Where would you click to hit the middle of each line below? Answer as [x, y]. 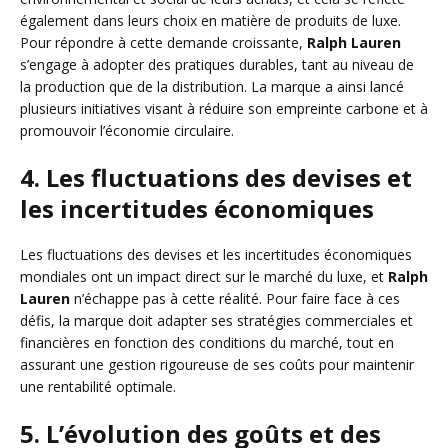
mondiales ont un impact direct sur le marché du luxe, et [204, 276]
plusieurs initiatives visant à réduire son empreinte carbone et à [224, 108]
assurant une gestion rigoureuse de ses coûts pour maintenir [217, 364]
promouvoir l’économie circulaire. [127, 130]
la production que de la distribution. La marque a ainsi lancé [212, 86]
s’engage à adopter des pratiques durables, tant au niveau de [217, 64]
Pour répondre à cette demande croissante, [163, 42]
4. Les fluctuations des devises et [216, 177]
